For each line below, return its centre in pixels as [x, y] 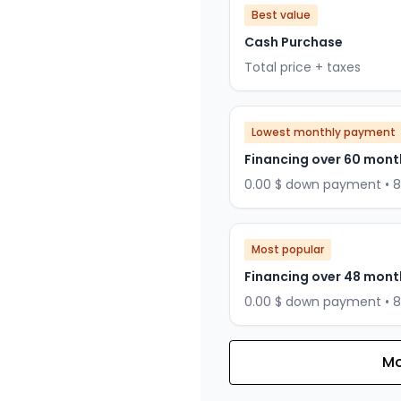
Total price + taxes [303, 68]
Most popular [288, 250]
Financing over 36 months [323, 367]
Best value [281, 15]
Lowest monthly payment [324, 132]
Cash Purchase [294, 43]
